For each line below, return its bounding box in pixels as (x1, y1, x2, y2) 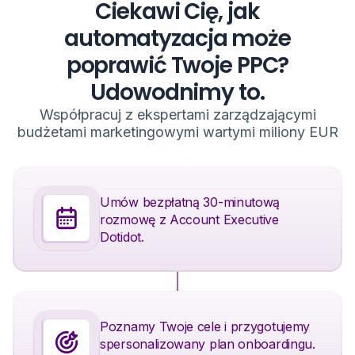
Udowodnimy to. (90, 77, 265, 109)
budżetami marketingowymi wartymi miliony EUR (17, 124, 338, 141)
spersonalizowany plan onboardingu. (100, 335, 315, 352)
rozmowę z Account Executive (100, 211, 279, 227)
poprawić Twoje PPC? (66, 50, 289, 82)
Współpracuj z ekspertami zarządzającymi (39, 106, 316, 124)
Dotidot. (100, 228, 144, 245)
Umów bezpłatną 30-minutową (100, 193, 281, 210)
